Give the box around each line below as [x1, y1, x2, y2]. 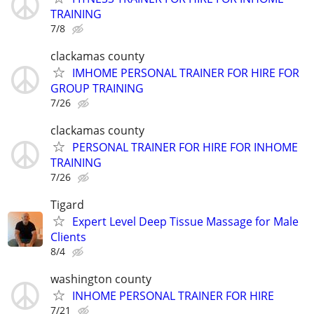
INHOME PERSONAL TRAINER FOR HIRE [72, 288, 274, 304]
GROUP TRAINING [50, 80, 144, 96]
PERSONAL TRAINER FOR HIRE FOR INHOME [72, 139, 298, 155]
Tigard [50, 197, 84, 213]
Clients [50, 229, 86, 245]
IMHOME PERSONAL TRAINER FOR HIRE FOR [72, 64, 299, 81]
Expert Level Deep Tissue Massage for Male [72, 214, 299, 230]
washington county [50, 271, 151, 287]
